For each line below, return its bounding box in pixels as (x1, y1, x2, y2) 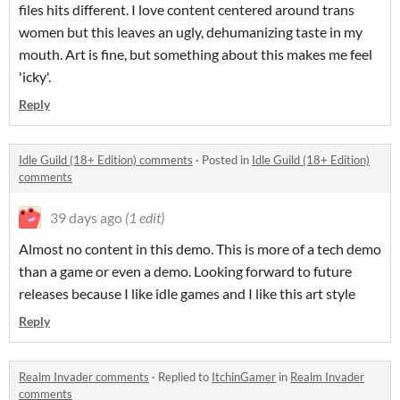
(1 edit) (125, 209, 164, 226)
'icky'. (19, 68, 51, 85)
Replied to (158, 370, 212, 384)
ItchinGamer (212, 370, 276, 384)
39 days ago (50, 209, 122, 226)
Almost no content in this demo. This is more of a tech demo (19, 240, 381, 257)
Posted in (202, 153, 252, 167)
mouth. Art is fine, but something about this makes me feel (19, 46, 372, 62)
